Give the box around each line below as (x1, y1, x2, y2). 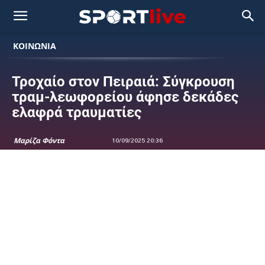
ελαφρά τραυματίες (12, 104, 141, 121)
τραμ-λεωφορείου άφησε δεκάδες (12, 89, 238, 105)
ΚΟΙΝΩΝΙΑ (13, 40, 56, 51)
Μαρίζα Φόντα (14, 135, 64, 146)
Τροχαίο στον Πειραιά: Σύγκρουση (12, 73, 235, 90)
